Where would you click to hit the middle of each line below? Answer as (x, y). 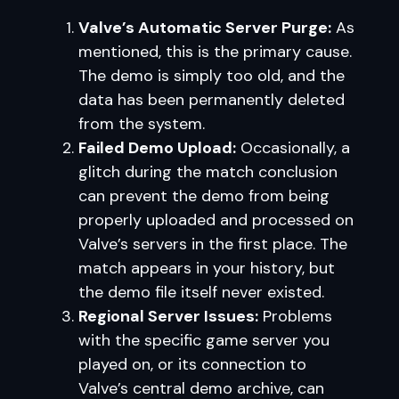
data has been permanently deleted (212, 100)
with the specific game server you (204, 340)
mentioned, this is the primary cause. (215, 52)
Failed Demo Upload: (157, 148)
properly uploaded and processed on (216, 220)
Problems (295, 316)
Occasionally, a (293, 148)
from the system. (142, 124)
